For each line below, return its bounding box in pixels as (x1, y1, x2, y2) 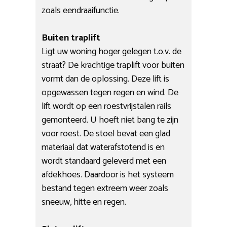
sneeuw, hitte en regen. (42, 194, 127, 210)
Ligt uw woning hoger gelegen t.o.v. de (42, 44, 182, 59)
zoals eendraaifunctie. (42, 3, 120, 18)
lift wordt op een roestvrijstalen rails (42, 98, 172, 114)
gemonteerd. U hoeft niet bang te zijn (42, 112, 179, 128)
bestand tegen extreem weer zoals (42, 180, 169, 196)
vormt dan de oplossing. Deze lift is (42, 71, 170, 87)
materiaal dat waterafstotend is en (42, 139, 165, 155)
